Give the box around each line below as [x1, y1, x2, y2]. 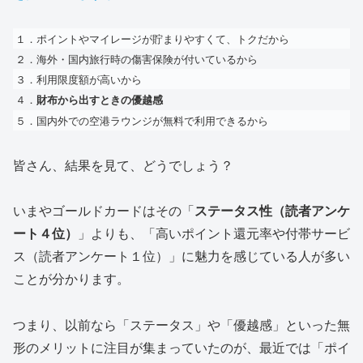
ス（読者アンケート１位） [13, 246, 169, 266]
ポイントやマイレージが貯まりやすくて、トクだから [36, 30, 289, 46]
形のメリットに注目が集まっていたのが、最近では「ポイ [13, 338, 350, 357]
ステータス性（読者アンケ [194, 201, 350, 220]
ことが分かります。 [13, 269, 130, 288]
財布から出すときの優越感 [36, 92, 163, 107]
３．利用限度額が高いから [15, 70, 142, 87]
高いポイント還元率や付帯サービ [156, 224, 350, 243]
